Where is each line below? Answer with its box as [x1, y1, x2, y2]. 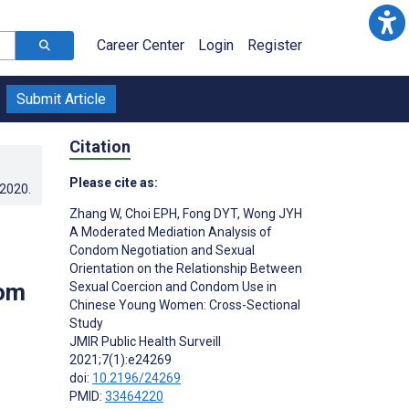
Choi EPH [122, 205, 177, 221]
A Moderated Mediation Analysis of [69, 224, 272, 239]
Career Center [97, 37, 184, 54]
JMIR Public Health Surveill [69, 333, 221, 349]
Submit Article [16, 90, 106, 108]
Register [247, 37, 302, 54]
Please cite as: [69, 174, 158, 190]
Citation [69, 136, 131, 156]
